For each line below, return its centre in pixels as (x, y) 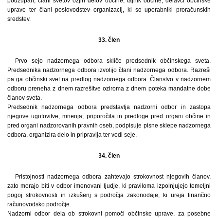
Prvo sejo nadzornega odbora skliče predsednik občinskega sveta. (113, 61)
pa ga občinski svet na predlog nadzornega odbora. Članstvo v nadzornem (109, 79)
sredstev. (19, 19)
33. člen (109, 40)
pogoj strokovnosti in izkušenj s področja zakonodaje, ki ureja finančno (109, 195)
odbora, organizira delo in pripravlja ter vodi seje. (72, 135)
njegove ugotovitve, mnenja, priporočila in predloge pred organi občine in (109, 116)
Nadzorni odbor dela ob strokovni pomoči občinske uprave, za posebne (109, 213)
